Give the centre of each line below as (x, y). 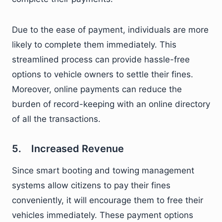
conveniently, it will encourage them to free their (108, 200)
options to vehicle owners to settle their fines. (103, 74)
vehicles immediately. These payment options (103, 215)
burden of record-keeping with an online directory (111, 104)
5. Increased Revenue (68, 149)
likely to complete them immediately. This (94, 45)
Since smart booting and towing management (103, 170)
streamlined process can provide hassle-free (101, 59)
